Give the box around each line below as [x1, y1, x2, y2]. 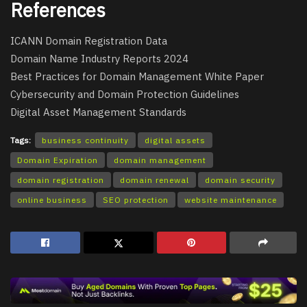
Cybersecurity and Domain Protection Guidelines [10, 87, 239, 101]
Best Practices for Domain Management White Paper [10, 69, 264, 83]
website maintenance [184, 194, 277, 205]
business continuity [42, 134, 129, 145]
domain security [205, 174, 275, 185]
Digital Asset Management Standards [10, 105, 186, 119]
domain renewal [120, 174, 189, 185]
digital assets [145, 134, 206, 145]
